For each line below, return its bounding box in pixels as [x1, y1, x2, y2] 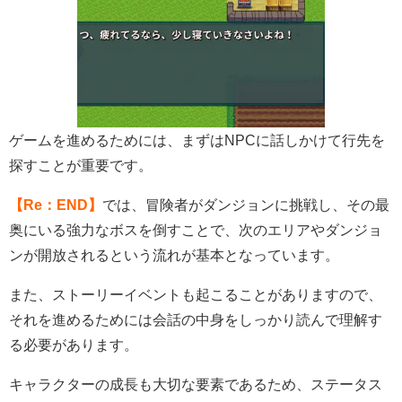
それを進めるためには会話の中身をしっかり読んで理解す [9, 312, 382, 328]
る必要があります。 [9, 337, 138, 353]
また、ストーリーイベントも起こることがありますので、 [9, 287, 382, 302]
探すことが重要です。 [9, 158, 153, 173]
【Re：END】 [9, 197, 102, 213]
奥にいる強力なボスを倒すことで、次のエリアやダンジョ [9, 223, 382, 238]
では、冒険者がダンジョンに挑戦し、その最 [102, 197, 389, 213]
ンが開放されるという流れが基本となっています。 [9, 248, 339, 263]
